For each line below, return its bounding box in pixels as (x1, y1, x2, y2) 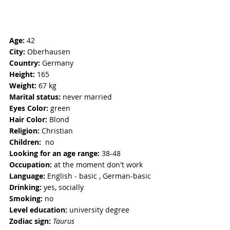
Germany (40, 58, 75, 68)
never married (61, 92, 114, 102)
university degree (67, 205, 129, 215)
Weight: (9, 81, 36, 91)
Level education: (9, 205, 67, 215)
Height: (9, 69, 35, 80)
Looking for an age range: (9, 148, 100, 159)
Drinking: (9, 182, 42, 193)
